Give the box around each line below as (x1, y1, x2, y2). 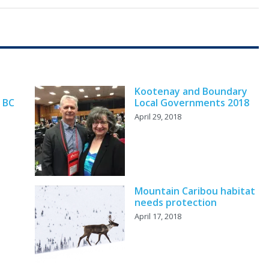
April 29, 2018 (134, 111, 181, 122)
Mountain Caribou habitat (134, 184, 255, 198)
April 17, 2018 (134, 211, 181, 222)
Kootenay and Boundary (134, 85, 247, 98)
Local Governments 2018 (134, 96, 249, 110)
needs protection (134, 196, 217, 210)
